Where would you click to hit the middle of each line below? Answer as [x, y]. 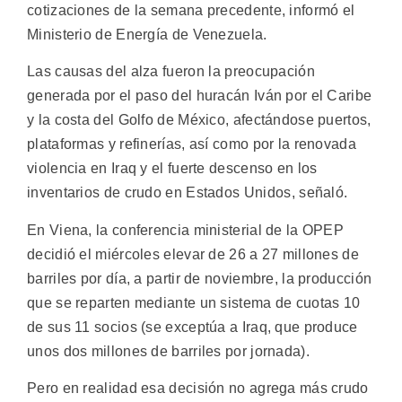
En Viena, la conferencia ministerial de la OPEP [186, 230]
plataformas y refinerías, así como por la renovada [192, 144]
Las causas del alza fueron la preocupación [171, 72]
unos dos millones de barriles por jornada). [168, 351]
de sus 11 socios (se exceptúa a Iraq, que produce [192, 327]
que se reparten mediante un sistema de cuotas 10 [194, 302]
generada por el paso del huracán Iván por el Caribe [200, 96]
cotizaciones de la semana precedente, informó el [191, 10]
